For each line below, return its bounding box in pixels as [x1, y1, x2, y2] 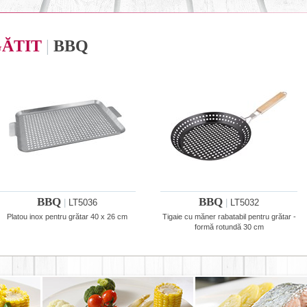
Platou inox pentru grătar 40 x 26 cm [7, 212, 127, 221]
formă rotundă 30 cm [194, 223, 264, 231]
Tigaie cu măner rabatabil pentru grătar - [162, 212, 296, 221]
